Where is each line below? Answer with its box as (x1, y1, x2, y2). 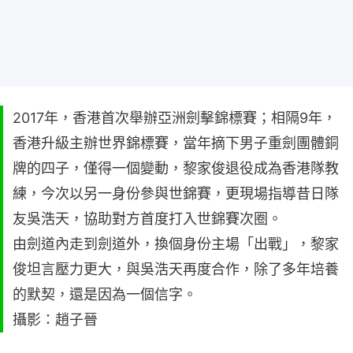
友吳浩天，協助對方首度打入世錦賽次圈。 (13, 210, 282, 227)
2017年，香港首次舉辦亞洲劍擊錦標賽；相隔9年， (13, 109, 336, 126)
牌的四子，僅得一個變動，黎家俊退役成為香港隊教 (13, 159, 339, 176)
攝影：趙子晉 (13, 310, 98, 328)
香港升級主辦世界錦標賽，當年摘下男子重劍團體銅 (13, 134, 339, 151)
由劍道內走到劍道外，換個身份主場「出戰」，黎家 (13, 235, 339, 252)
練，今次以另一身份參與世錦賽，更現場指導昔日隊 (13, 184, 339, 202)
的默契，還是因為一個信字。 (13, 285, 197, 303)
